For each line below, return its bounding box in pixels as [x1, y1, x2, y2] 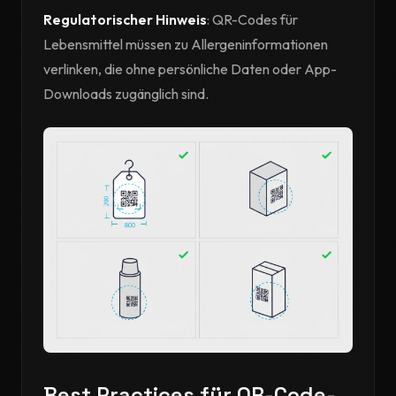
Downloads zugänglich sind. [43, 85, 209, 103]
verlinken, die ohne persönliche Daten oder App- [43, 60, 337, 78]
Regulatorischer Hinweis [43, 11, 207, 28]
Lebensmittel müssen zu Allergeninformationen [43, 35, 328, 53]
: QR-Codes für [207, 11, 298, 28]
